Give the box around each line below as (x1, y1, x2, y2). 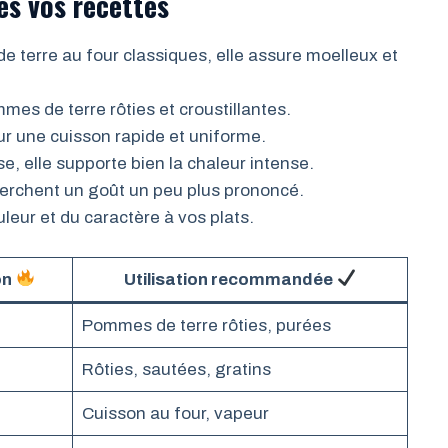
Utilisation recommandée (124, 269, 337, 289)
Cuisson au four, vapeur (81, 403, 269, 423)
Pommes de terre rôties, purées (81, 315, 331, 335)
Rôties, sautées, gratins (81, 359, 271, 379)
